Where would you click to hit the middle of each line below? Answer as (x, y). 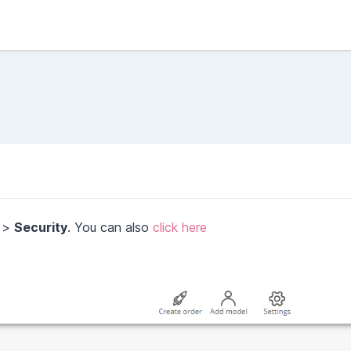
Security (41, 227)
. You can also (110, 227)
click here (180, 227)
